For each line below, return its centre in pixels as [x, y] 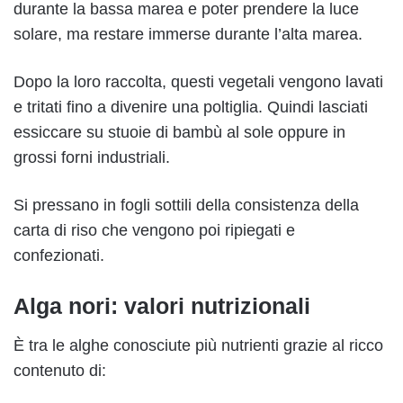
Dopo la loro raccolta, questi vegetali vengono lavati [198, 81]
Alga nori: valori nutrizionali [162, 305]
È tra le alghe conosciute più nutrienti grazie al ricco [198, 346]
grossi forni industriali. [92, 157]
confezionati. [59, 255]
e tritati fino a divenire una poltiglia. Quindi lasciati [191, 107]
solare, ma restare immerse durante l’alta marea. [188, 34]
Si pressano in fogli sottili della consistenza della [186, 205]
